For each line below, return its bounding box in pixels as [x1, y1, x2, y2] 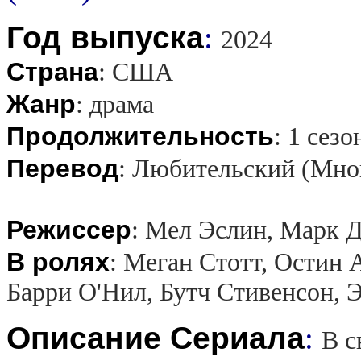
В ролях [6, 247, 110, 276]
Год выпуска [6, 19, 204, 55]
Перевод [6, 153, 118, 183]
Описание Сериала [6, 320, 305, 355]
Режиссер [6, 214, 131, 244]
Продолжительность [6, 121, 274, 151]
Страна [6, 56, 98, 86]
